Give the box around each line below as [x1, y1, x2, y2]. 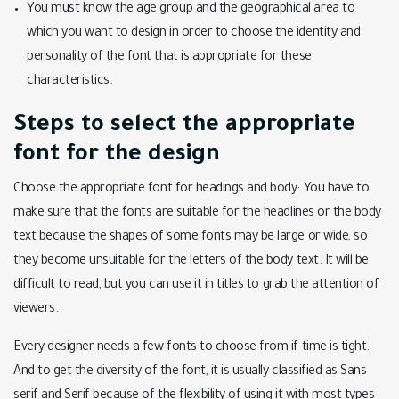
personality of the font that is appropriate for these [27, 51, 312, 65]
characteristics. [27, 75, 113, 89]
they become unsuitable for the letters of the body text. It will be [13, 255, 369, 269]
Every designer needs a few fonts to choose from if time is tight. [13, 341, 370, 355]
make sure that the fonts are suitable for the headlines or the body [13, 207, 381, 221]
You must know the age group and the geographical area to [27, 3, 355, 17]
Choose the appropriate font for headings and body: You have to [13, 183, 370, 197]
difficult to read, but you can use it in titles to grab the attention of [13, 279, 379, 293]
